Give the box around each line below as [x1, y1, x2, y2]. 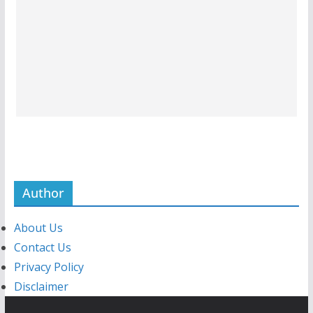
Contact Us [13, 239, 71, 255]
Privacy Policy [13, 259, 84, 275]
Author [22, 184, 64, 201]
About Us [13, 219, 63, 235]
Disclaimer [13, 278, 68, 294]
